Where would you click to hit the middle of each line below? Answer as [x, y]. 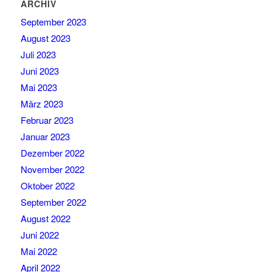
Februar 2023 [47, 120]
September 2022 [53, 202]
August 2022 [45, 219]
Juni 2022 [39, 235]
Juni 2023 [39, 71]
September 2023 [53, 22]
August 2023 [45, 38]
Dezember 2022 [52, 153]
